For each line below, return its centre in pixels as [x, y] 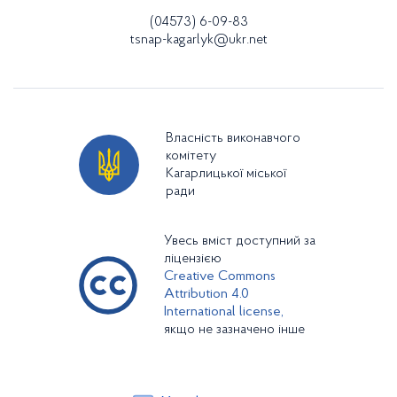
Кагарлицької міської [226, 174]
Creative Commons [220, 276]
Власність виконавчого [233, 138]
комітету [191, 156]
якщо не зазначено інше [234, 330]
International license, [224, 312]
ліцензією [193, 259]
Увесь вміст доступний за [240, 241]
